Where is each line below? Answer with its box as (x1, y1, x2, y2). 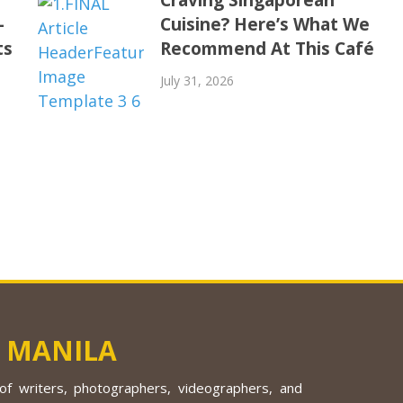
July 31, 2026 (159, 71, 234, 89)
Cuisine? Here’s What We (159, 12, 370, 36)
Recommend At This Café (159, 36, 374, 60)
